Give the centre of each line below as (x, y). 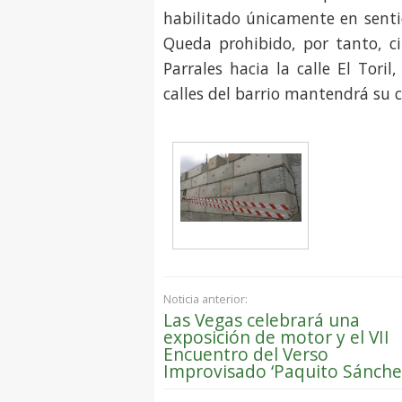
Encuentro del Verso (246, 354)
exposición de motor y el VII (276, 336)
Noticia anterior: (205, 298)
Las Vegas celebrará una (262, 319)
